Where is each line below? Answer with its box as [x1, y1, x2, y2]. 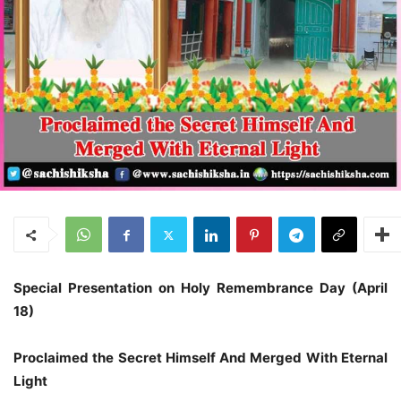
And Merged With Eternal [219, 349, 388, 367]
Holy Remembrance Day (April [175, 279, 388, 297]
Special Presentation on [13, 279, 175, 297]
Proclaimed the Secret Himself [13, 349, 220, 367]
